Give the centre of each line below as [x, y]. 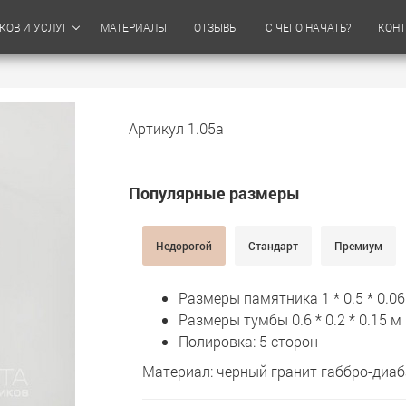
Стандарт [273, 246]
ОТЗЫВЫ [216, 27]
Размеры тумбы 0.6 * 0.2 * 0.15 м [290, 319]
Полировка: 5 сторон [248, 341]
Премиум [358, 246]
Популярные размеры [214, 193]
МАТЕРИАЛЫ [134, 27]
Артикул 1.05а [176, 128]
